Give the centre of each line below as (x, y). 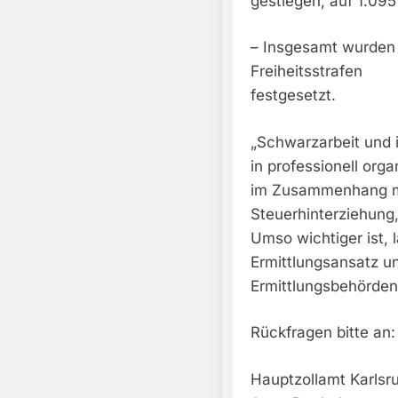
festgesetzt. (293, 96)
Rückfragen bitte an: (323, 333)
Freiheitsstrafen (306, 72)
